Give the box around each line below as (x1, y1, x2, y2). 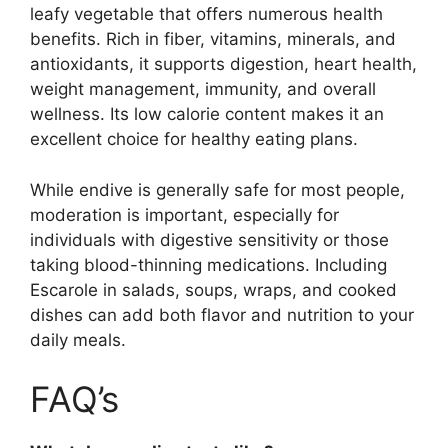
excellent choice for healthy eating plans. (30, 129, 358, 150)
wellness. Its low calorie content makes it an (30, 104, 384, 125)
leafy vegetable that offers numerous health (30, 4, 383, 25)
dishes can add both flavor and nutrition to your (30, 304, 414, 325)
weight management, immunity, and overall (30, 79, 376, 100)
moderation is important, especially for (30, 204, 339, 225)
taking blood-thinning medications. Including (30, 254, 387, 275)
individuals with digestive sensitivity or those (30, 229, 389, 250)
